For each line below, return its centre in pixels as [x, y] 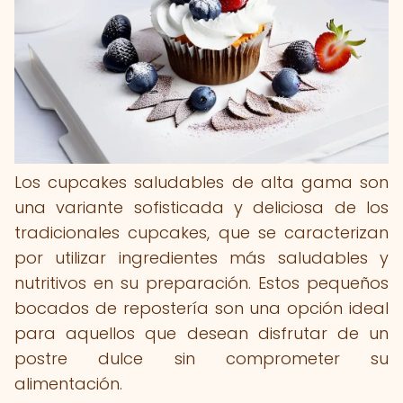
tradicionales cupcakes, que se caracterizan [201, 233]
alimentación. [68, 384]
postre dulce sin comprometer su [201, 358]
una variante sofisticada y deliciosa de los [201, 207]
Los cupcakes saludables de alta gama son [201, 182]
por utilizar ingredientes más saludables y [201, 258]
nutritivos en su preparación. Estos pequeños [201, 283]
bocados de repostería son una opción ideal [201, 308]
